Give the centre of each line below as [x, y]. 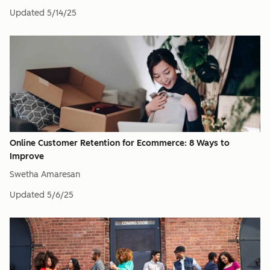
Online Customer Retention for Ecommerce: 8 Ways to [120, 143]
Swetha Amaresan [45, 174]
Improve [27, 156]
